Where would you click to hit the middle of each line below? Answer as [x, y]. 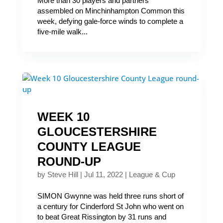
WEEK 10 [63, 117]
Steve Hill [62, 174]
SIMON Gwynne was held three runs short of [110, 196]
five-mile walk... [62, 32]
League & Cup [152, 174]
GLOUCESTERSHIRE [97, 132]
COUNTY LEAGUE [89, 147]
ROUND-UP [69, 162]
